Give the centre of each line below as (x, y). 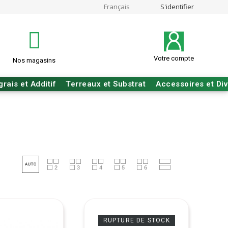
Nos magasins (34, 60)
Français (117, 7)
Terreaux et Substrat (106, 84)
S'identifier (177, 7)
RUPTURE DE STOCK (136, 221)
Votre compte (174, 58)
